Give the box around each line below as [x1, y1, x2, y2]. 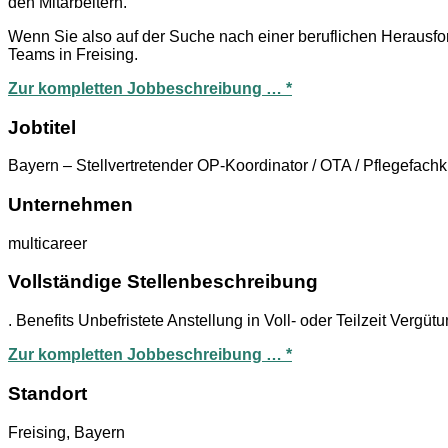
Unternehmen [8, 193, 133, 215]
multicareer [8, 234, 87, 252]
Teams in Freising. [8, 45, 138, 63]
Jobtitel [8, 116, 76, 138]
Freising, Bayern [8, 423, 125, 441]
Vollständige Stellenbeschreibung [8, 271, 318, 293]
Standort [8, 382, 87, 404]
